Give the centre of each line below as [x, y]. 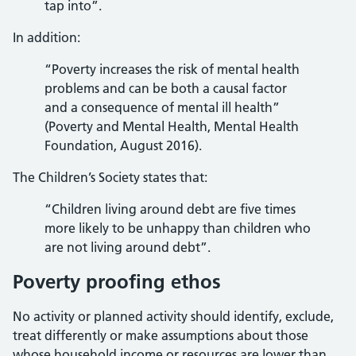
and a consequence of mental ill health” [162, 107]
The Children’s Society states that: [110, 177]
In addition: [46, 37]
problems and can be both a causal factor [166, 88]
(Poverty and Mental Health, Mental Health [172, 126]
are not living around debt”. [128, 247]
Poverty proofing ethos [117, 282]
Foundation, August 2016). [123, 145]
